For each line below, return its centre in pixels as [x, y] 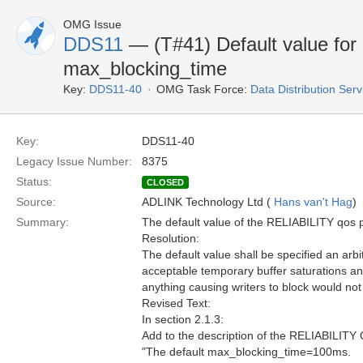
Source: [36, 202]
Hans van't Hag [313, 202]
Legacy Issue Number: [74, 161]
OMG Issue [92, 24]
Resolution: [171, 238]
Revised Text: [176, 303]
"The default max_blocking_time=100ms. [246, 352]
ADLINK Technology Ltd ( [208, 202]
